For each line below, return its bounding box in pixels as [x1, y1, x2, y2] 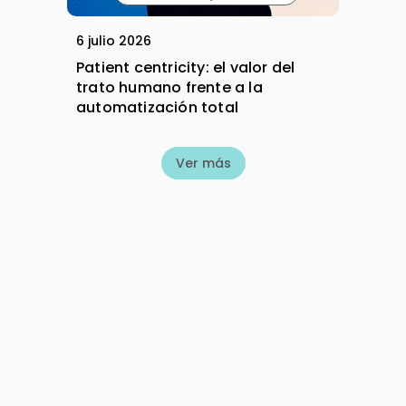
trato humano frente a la [76, 77, 263, 99]
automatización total [76, 97, 238, 119]
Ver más [175, 154, 231, 173]
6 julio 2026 [76, 32, 152, 51]
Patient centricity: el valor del [76, 57, 295, 79]
